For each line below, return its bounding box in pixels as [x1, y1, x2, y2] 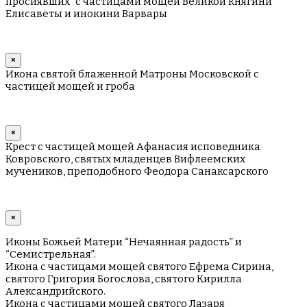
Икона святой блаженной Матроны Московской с [5, 68, 259, 81]
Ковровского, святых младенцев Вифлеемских [5, 153, 245, 166]
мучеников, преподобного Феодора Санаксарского [5, 165, 269, 178]
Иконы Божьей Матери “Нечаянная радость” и [5, 236, 242, 249]
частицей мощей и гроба [5, 80, 135, 93]
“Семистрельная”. [5, 248, 96, 261]
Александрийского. [5, 285, 106, 298]
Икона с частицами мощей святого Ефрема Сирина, [5, 260, 273, 273]
